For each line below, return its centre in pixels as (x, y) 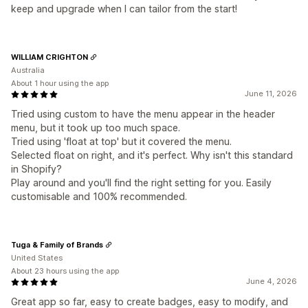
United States (37, 258)
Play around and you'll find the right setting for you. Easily (141, 183)
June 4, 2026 (272, 282)
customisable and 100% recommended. (99, 197)
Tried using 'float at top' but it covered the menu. (121, 142)
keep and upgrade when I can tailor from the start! (124, 9)
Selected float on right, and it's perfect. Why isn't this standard (152, 155)
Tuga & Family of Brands (57, 244)
